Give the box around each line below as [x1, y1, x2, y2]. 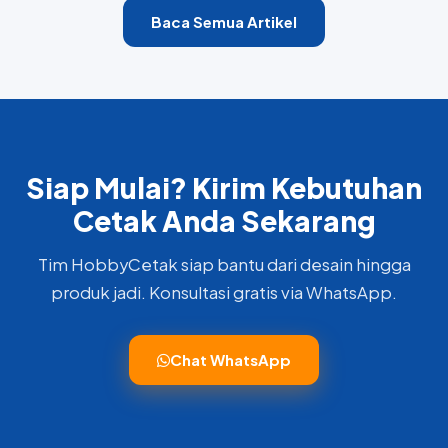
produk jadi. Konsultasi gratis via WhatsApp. [51, 282, 397, 303]
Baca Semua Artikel [151, 12, 297, 31]
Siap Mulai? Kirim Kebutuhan [26, 170, 422, 205]
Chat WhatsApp [170, 350, 291, 369]
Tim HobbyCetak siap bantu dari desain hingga [37, 254, 411, 275]
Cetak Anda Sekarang [72, 203, 376, 238]
